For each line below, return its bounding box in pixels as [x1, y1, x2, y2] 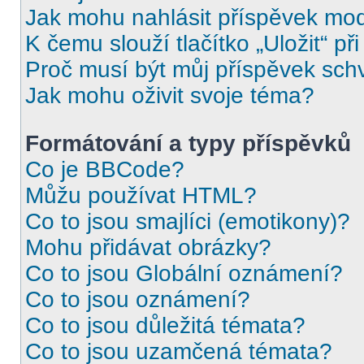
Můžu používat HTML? [25, 183, 257, 208]
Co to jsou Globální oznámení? [25, 261, 343, 286]
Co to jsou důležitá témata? [25, 313, 305, 338]
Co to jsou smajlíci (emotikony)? [25, 209, 350, 234]
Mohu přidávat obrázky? [25, 235, 271, 260]
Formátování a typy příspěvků [25, 131, 351, 156]
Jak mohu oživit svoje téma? [25, 83, 314, 108]
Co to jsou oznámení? [25, 287, 250, 312]
